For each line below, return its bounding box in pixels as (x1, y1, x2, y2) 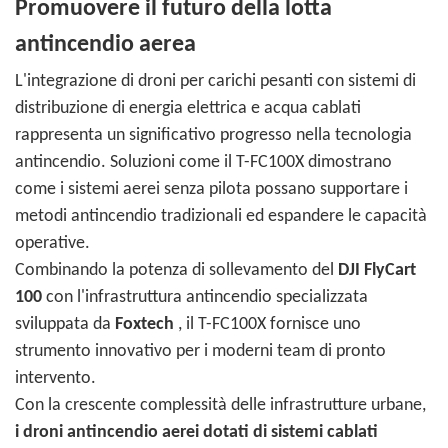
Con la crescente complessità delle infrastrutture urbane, (15, 396, 426, 416)
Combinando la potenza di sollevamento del (15, 261, 338, 281)
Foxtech (115, 315, 174, 335)
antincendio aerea (15, 33, 196, 58)
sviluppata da (15, 315, 115, 335)
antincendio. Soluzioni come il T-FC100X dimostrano (15, 153, 392, 173)
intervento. (15, 369, 96, 389)
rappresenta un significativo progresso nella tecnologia (15, 126, 412, 146)
